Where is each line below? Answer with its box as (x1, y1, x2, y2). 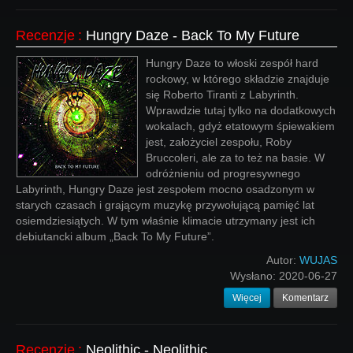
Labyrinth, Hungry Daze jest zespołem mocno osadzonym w (16, 183, 314, 195)
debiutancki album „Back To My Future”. (16, 230, 214, 243)
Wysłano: (230, 269, 279, 282)
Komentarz (282, 292, 329, 303)
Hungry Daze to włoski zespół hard (146, 57, 318, 69)
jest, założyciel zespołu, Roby (146, 136, 292, 148)
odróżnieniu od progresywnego (146, 167, 300, 180)
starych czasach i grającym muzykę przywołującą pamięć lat (16, 199, 314, 211)
